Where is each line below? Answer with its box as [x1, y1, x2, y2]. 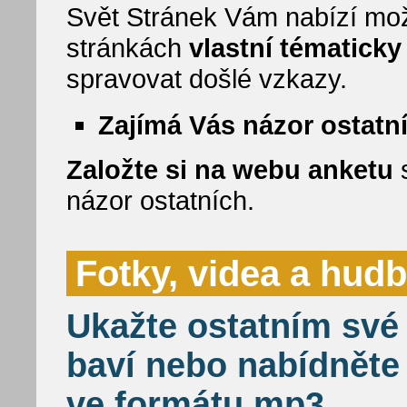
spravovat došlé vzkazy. [66, 64, 347, 94]
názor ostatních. [66, 185, 254, 215]
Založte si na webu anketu [66, 154, 393, 184]
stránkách [66, 33, 189, 63]
